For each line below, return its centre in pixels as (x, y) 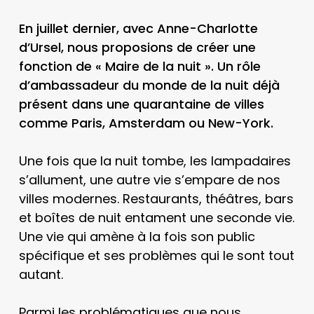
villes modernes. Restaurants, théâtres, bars (156, 199)
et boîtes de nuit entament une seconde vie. (156, 218)
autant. (41, 274)
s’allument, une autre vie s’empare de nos (149, 180)
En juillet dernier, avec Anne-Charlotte (138, 28)
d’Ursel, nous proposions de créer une (137, 47)
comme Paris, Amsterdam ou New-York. (146, 123)
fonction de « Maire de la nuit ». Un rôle (139, 66)
